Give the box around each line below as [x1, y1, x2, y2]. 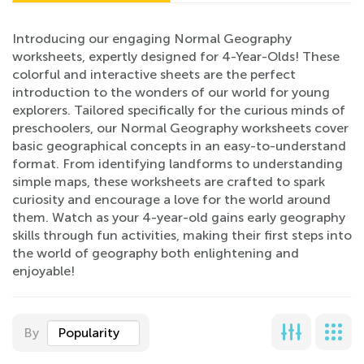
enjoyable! [12, 263, 75, 279]
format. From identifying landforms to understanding [12, 156, 343, 171]
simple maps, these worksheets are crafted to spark [12, 174, 325, 189]
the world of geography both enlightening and [12, 245, 299, 261]
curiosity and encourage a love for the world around [12, 192, 331, 207]
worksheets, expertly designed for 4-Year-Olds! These [12, 49, 340, 64]
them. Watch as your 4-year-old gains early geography [12, 210, 345, 225]
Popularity [58, 325, 119, 340]
